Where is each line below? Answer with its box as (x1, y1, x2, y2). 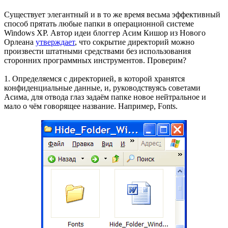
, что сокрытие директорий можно (75, 37, 194, 46)
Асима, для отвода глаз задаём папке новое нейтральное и (4, 92, 206, 101)
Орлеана (4, 37, 36, 46)
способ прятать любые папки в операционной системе (4, 19, 194, 28)
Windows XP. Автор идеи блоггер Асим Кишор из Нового (4, 28, 206, 37)
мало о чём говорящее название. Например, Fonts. (4, 101, 178, 110)
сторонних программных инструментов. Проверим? (4, 55, 186, 65)
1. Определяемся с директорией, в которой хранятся (4, 74, 185, 83)
